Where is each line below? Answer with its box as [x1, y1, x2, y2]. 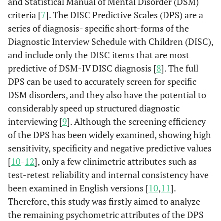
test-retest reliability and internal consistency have [8, 169, 209, 181]
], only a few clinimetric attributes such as [35, 155, 197, 167]
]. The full [161, 62, 198, 74]
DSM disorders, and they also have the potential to [8, 89, 206, 101]
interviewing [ [8, 115, 62, 127]
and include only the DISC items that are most [8, 49, 189, 61]
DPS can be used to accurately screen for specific [8, 75, 196, 87]
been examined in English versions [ [8, 182, 148, 194]
